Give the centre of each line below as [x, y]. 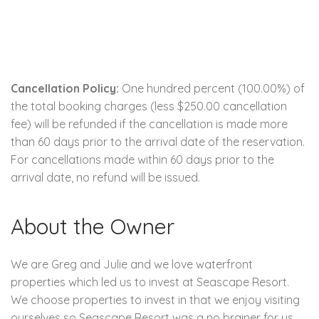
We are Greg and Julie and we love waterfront [132, 264]
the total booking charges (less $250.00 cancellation [149, 106]
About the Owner [93, 226]
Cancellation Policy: [65, 88]
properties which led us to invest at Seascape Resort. [150, 282]
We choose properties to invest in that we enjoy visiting [155, 299]
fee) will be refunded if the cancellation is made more [149, 124]
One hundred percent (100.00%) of [212, 88]
